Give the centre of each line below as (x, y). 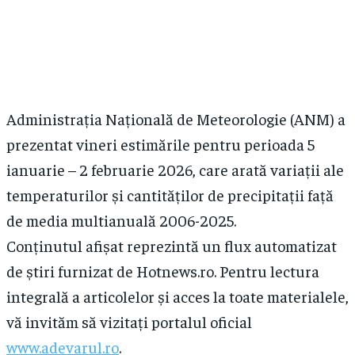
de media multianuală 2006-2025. (121, 220)
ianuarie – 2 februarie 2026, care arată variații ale (175, 170)
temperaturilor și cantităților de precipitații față (170, 195)
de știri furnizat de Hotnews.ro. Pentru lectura (163, 271)
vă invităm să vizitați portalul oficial (129, 322)
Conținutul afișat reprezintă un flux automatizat (172, 246)
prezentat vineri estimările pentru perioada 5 (160, 144)
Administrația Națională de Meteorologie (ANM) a (176, 119)
